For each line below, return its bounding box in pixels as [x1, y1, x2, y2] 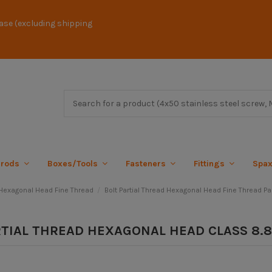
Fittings [194, 158, 227, 169]
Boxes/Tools [47, 158, 100, 169]
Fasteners [126, 158, 168, 169]
